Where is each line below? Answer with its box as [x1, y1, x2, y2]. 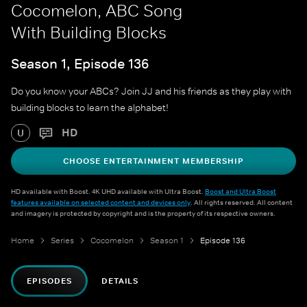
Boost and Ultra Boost [205, 186, 276, 197]
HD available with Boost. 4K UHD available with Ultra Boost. [11, 186, 205, 197]
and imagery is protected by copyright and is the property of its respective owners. [11, 208, 275, 219]
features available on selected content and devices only [11, 197, 191, 208]
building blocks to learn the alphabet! [11, 101, 169, 114]
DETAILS [101, 275, 139, 287]
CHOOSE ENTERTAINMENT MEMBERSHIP [63, 156, 244, 167]
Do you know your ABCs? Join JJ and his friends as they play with [11, 85, 291, 98]
